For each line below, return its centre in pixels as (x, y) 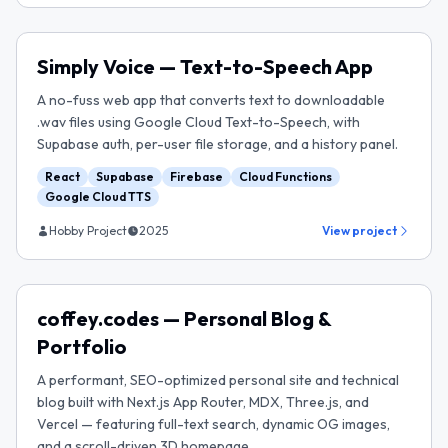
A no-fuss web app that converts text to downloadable (211, 100)
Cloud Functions (285, 176)
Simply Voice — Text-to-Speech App (205, 66)
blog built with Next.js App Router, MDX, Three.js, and (203, 402)
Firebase (196, 176)
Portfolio (82, 346)
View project (359, 230)
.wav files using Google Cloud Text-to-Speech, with (198, 122)
